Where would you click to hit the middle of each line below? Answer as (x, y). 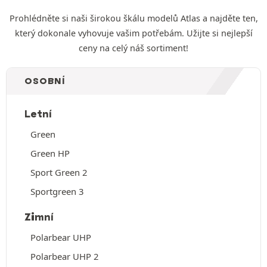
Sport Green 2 (59, 172)
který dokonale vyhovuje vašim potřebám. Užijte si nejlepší (133, 33)
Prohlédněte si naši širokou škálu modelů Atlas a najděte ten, (133, 18)
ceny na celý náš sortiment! (133, 48)
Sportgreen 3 (57, 191)
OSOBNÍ (45, 81)
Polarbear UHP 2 (64, 256)
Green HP (50, 153)
